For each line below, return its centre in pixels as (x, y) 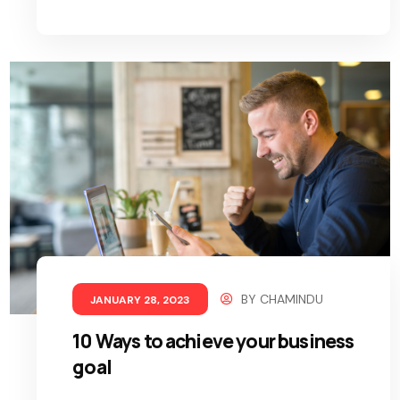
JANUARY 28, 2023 (141, 300)
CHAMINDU (292, 300)
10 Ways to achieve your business (213, 342)
